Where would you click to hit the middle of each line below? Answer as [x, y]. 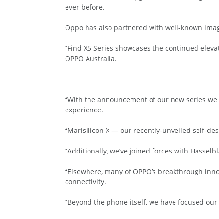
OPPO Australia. [91, 58]
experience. [84, 109]
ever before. [85, 7]
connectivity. [86, 181]
